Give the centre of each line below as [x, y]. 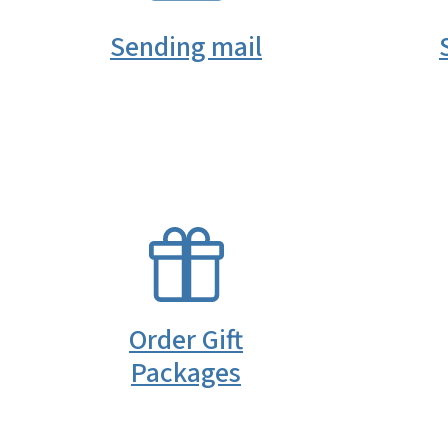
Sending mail [186, 47]
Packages [186, 372]
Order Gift [186, 339]
